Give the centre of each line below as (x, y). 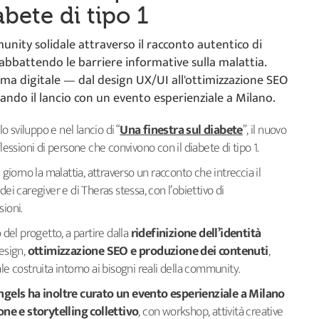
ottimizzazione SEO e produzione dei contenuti (148, 251)
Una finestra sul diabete (181, 130)
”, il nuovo (265, 130)
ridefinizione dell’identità (196, 234)
